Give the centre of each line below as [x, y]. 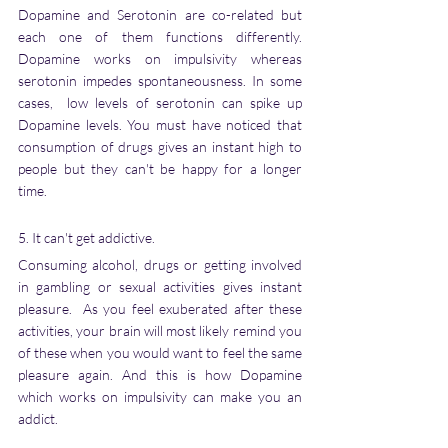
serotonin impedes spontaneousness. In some [160, 81]
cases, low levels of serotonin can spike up [160, 103]
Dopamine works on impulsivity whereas [160, 59]
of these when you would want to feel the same [160, 353]
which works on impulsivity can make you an [160, 397]
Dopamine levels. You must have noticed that [160, 125]
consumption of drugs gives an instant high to [160, 147]
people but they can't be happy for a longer [160, 169]
